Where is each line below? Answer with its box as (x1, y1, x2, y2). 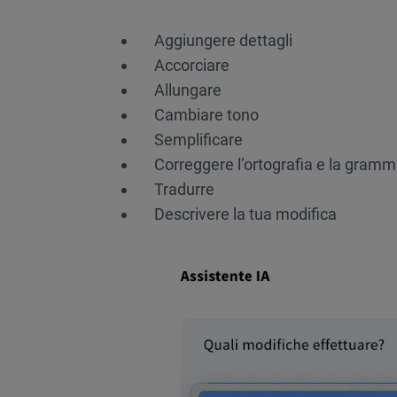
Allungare (154, 80, 222, 99)
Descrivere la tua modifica (154, 204, 337, 223)
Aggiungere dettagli (154, 30, 292, 50)
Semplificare (154, 129, 243, 149)
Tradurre (154, 179, 214, 198)
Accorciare (154, 55, 230, 74)
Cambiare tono (154, 105, 259, 124)
